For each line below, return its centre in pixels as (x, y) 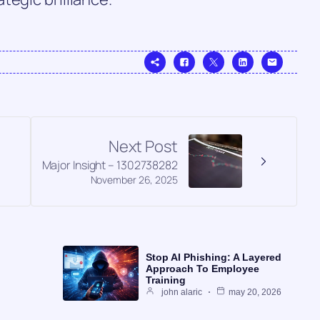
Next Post (143, 146)
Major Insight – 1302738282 (110, 165)
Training (165, 280)
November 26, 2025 (134, 179)
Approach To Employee (202, 268)
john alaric (181, 292)
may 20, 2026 (255, 292)
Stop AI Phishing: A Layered (213, 257)
